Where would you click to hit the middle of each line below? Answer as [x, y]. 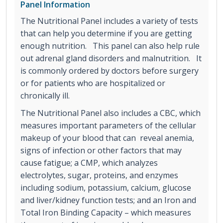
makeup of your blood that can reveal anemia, [107, 138]
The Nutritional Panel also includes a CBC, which [111, 113]
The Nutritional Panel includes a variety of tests [109, 21]
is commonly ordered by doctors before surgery [110, 71]
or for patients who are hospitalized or [93, 83]
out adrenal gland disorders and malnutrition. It [111, 58]
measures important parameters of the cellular [108, 126]
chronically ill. [45, 96]
